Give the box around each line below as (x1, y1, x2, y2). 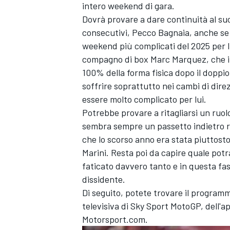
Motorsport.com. (82, 214, 148, 225)
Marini (82, 147, 106, 159)
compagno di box (82, 53, 150, 65)
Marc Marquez (150, 53, 206, 65)
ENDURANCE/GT (80, 180, 136, 189)
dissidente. (82, 174, 125, 185)
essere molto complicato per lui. (82, 93, 206, 105)
